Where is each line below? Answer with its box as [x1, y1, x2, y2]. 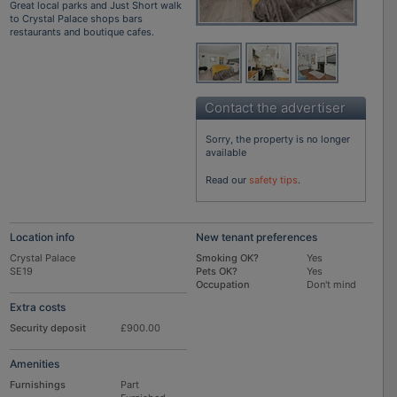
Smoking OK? [195, 252, 259, 265]
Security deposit [9, 322, 86, 335]
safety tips [248, 174, 298, 187]
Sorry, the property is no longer [205, 133, 350, 146]
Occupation [195, 278, 250, 292]
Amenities [9, 357, 59, 371]
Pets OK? [195, 265, 237, 278]
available [205, 146, 246, 160]
